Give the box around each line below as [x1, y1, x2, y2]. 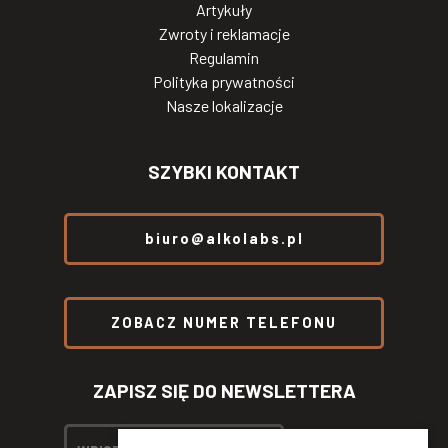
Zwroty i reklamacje [158, 24, 290, 44]
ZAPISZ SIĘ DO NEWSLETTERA [92, 379, 356, 403]
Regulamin [189, 48, 259, 68]
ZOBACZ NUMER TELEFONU [111, 314, 337, 332]
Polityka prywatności [153, 72, 295, 92]
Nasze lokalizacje [165, 96, 283, 116]
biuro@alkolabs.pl [144, 230, 304, 248]
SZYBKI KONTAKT [148, 160, 300, 184]
